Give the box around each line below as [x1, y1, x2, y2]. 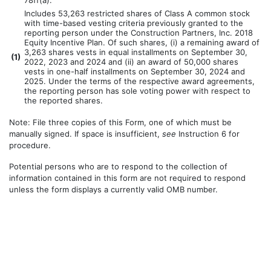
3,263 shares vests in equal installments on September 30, [24, 47, 247, 57]
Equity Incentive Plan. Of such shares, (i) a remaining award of [24, 38, 260, 48]
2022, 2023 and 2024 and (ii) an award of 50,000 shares [24, 57, 238, 67]
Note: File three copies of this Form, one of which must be [9, 117, 232, 128]
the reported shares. [24, 96, 103, 106]
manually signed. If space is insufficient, [9, 129, 162, 139]
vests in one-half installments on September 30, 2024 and [24, 67, 245, 77]
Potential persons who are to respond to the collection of [9, 162, 227, 172]
